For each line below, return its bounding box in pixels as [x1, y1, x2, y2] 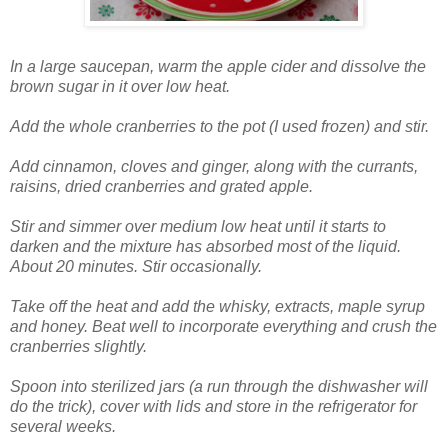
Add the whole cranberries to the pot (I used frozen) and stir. [10, 118, 429, 136]
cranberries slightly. [10, 338, 147, 356]
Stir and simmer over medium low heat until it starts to [10, 218, 386, 236]
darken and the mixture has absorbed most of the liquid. [10, 238, 401, 256]
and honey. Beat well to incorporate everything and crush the [10, 318, 437, 336]
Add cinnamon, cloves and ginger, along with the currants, [10, 158, 418, 176]
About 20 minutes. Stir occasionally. [10, 258, 262, 276]
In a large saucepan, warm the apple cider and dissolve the [10, 58, 426, 76]
